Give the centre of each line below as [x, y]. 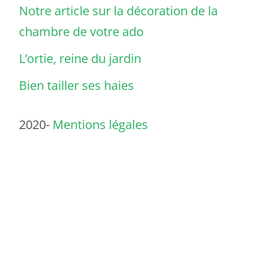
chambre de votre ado [81, 31]
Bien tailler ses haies [76, 85]
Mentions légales [100, 124]
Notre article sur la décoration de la [118, 10]
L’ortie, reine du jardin [80, 58]
